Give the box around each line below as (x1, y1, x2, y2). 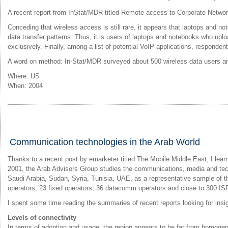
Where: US (8, 72, 40, 80)
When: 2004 (8, 81, 43, 90)
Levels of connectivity (8, 213, 76, 221)
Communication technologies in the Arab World (10, 136, 200, 147)
